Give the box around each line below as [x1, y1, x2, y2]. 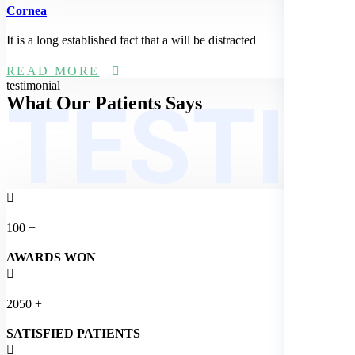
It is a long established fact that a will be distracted [6, 33, 256, 48]
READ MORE [6, 63, 100, 78]
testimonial [6, 78, 60, 92]
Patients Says [95, 92, 202, 113]
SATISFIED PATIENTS [6, 326, 140, 340]
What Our [6, 92, 90, 113]
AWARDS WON [6, 250, 96, 264]
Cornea [6, 4, 47, 18]
